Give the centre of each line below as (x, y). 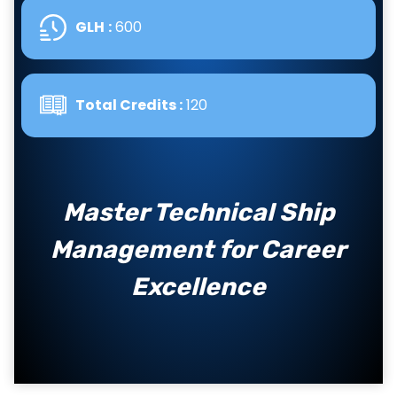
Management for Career (198, 249)
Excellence (198, 287)
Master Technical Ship (198, 212)
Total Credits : (129, 105)
